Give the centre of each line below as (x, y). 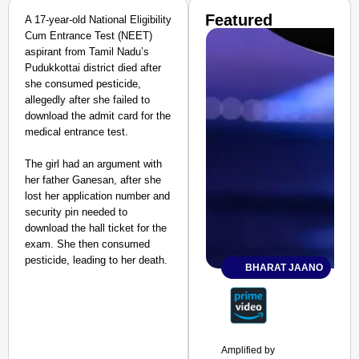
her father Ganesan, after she (93, 180)
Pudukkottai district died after (93, 68)
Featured (239, 20)
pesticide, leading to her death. (96, 260)
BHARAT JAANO (284, 268)
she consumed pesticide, (83, 84)
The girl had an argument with (93, 164)
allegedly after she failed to (87, 100)
